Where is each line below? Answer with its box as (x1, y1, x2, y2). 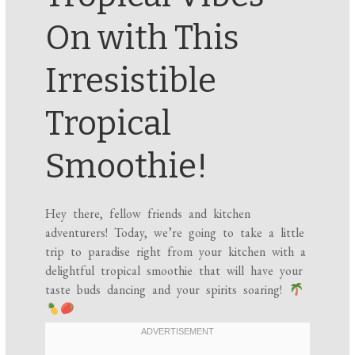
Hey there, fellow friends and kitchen (45, 205, 251, 223)
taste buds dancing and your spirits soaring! (45, 281, 289, 299)
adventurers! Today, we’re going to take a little (45, 224, 305, 242)
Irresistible (45, 61, 217, 101)
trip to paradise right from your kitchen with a (45, 243, 307, 261)
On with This (45, 18, 240, 59)
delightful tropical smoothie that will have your (45, 262, 303, 280)
